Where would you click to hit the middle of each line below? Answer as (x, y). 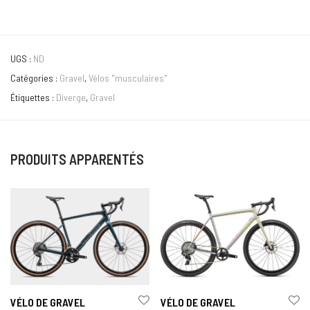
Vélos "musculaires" (128, 78)
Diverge (71, 98)
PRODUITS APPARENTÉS (77, 159)
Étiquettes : (33, 98)
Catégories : (35, 78)
